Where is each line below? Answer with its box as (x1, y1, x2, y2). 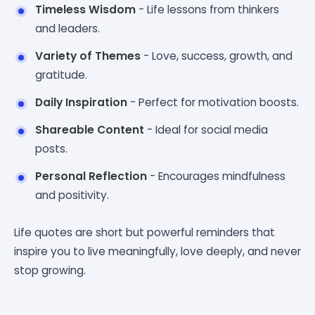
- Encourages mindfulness (147, 168, 285, 184)
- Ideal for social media (144, 122, 268, 137)
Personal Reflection (35, 168, 147, 184)
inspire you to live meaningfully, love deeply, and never (14, 243, 301, 259)
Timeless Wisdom (35, 1, 136, 17)
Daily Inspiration (35, 94, 127, 110)
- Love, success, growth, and (141, 48, 292, 63)
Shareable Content (35, 122, 144, 137)
